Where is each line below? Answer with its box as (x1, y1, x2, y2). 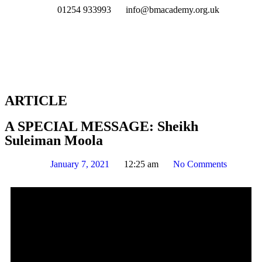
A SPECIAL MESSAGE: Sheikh (5, 119, 198, 134)
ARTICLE (5, 93, 67, 108)
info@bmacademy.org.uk (126, 5, 219, 15)
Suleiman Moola (5, 133, 103, 148)
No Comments (173, 159, 227, 169)
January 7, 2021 (50, 159, 109, 169)
